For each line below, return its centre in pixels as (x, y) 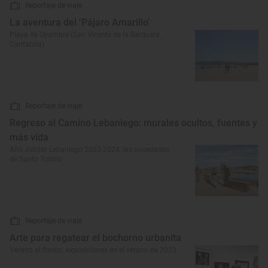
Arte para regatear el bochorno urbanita (95, 238)
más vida (29, 137)
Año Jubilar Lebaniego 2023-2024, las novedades (89, 150)
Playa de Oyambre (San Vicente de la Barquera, (85, 35)
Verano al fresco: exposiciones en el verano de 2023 (93, 250)
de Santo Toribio (36, 159)
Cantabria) (27, 44)
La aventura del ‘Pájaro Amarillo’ (80, 22)
